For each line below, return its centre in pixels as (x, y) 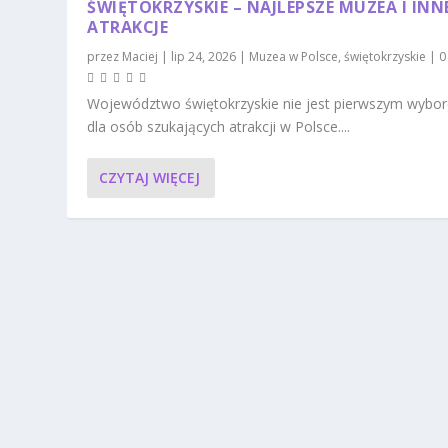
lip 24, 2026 (204, 56)
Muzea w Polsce (294, 56)
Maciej (140, 56)
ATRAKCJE (128, 26)
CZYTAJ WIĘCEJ (150, 178)
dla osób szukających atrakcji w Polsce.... (219, 126)
